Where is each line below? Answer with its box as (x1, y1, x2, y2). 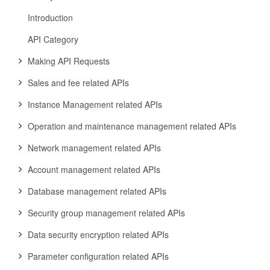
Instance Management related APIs (28, 98, 162, 110)
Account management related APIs (28, 163, 160, 175)
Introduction (28, 11, 73, 24)
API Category (28, 33, 78, 45)
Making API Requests (28, 55, 110, 67)
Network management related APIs (28, 142, 161, 154)
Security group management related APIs (28, 207, 185, 219)
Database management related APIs (28, 185, 166, 197)
